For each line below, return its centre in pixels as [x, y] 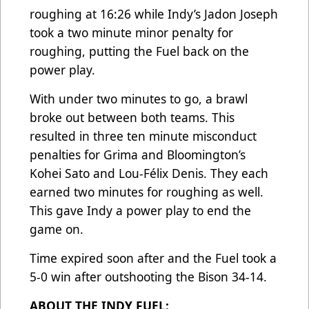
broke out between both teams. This [132, 118]
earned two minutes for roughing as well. [147, 192]
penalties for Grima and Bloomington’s [138, 155]
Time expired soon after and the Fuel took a [153, 258]
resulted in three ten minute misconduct [143, 136]
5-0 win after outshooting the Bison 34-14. [150, 277]
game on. [58, 229]
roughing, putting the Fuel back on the [139, 51]
